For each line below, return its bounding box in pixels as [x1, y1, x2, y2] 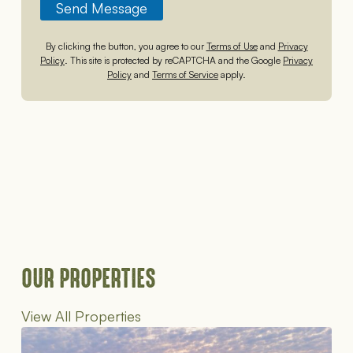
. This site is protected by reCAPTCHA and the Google [65, 54, 283, 67]
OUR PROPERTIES [20, 261, 156, 297]
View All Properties [20, 307, 141, 325]
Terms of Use [206, 40, 258, 53]
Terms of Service [152, 69, 218, 81]
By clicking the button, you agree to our [45, 40, 206, 53]
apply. [218, 69, 246, 81]
